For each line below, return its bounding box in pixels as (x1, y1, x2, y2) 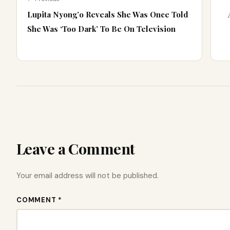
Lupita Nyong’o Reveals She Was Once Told (27, 9, 188, 20)
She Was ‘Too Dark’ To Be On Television (27, 24, 176, 34)
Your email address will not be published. (16, 170, 159, 181)
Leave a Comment (16, 139, 135, 159)
